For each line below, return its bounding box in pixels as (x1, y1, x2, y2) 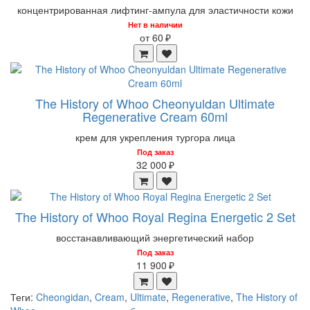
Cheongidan (36, 290, 89, 304)
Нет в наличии (127, 19, 183, 30)
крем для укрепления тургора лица (75, 130, 235, 144)
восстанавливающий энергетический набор (56, 230, 254, 244)
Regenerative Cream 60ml (82, 107, 228, 125)
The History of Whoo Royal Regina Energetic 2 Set (15, 208, 295, 226)
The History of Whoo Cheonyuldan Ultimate (35, 94, 275, 112)
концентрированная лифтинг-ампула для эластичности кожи (17, 3, 293, 17)
